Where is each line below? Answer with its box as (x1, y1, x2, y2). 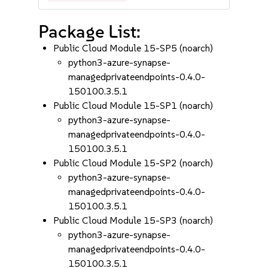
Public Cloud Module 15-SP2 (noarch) (53, 157, 214, 169)
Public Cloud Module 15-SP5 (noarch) (53, 42, 214, 54)
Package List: (38, 20, 141, 42)
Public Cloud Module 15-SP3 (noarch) (53, 215, 214, 226)
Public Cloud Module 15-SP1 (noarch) (53, 100, 214, 111)
